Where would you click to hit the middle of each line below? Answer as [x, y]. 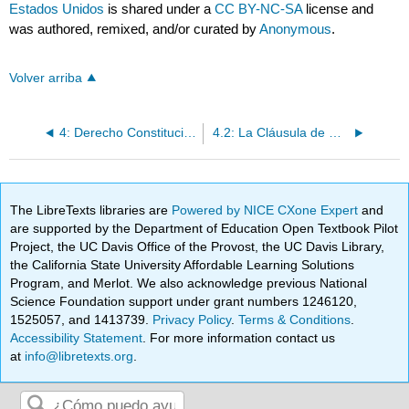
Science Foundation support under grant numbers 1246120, [184, 301]
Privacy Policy [192, 319]
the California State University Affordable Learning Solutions [183, 264]
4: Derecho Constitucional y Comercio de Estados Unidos [189, 133]
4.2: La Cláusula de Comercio [335, 133]
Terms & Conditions [295, 319]
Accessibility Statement [77, 337]
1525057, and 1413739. [82, 319]
